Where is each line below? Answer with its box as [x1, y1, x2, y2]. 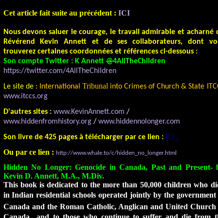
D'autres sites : [3, 108, 54, 116]
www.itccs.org [3, 92, 48, 100]
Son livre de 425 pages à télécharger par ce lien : [3, 133, 165, 141]
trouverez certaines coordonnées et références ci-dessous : [3, 48, 198, 55]
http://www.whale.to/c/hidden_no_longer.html [55, 150, 177, 156]
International [39, 83, 82, 91]
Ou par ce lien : [3, 148, 56, 156]
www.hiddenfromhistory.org [3, 118, 91, 126]
